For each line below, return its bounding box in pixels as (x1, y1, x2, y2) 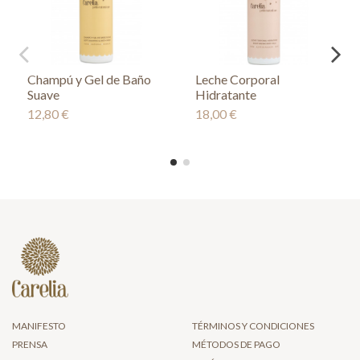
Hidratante (194, 87, 256, 103)
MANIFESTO (12, 319, 66, 332)
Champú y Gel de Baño (27, 72, 151, 88)
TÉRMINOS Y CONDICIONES (192, 319, 314, 332)
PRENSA (12, 338, 47, 351)
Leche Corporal (194, 72, 280, 88)
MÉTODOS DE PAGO (192, 338, 280, 351)
